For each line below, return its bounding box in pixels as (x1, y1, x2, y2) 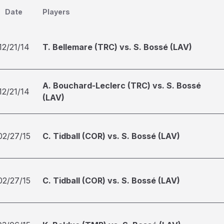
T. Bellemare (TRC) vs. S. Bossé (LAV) (42, 42, 192, 52)
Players (42, 7, 70, 16)
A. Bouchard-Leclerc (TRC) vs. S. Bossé (42, 80, 201, 90)
